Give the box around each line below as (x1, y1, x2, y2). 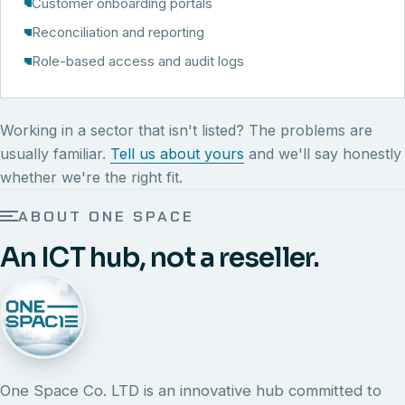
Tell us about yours (110, 144, 244, 163)
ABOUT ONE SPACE (18, 205, 195, 226)
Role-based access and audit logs (32, 52, 244, 70)
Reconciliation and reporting (32, 24, 204, 41)
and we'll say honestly (244, 144, 401, 163)
